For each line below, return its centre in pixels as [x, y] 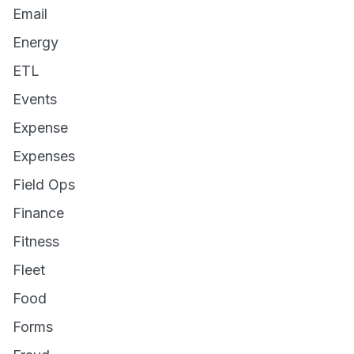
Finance [38, 213]
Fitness [36, 241]
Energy [36, 42]
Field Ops [44, 185]
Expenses [44, 156]
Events [35, 99]
